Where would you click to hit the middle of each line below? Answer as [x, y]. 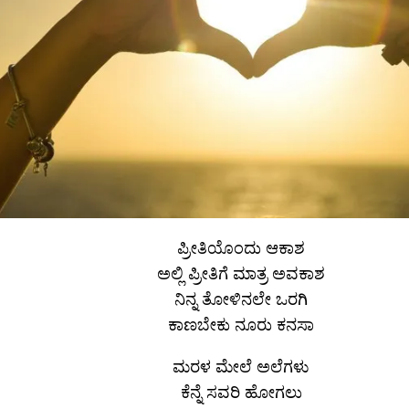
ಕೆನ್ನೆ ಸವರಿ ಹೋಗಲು [241, 391]
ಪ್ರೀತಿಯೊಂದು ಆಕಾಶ [241, 247]
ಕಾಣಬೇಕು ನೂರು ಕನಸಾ [241, 324]
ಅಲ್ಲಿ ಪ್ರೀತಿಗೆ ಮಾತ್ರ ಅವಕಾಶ [241, 273]
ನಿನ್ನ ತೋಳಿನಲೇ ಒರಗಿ [241, 298]
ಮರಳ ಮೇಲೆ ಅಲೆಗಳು [241, 366]
